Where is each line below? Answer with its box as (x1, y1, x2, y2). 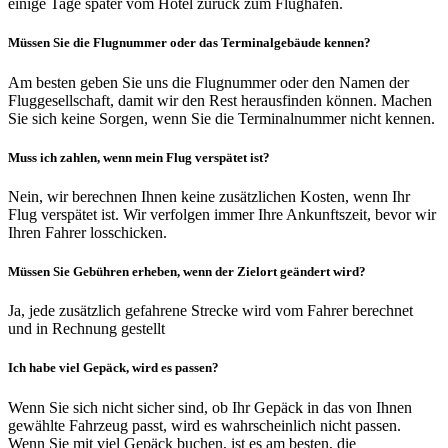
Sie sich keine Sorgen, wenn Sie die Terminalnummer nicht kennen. (8, 109, 435, 127)
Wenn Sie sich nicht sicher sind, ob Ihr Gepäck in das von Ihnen (8, 398, 412, 416)
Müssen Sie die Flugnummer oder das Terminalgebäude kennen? (8, 35, 371, 51)
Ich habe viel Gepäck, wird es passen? (8, 360, 219, 376)
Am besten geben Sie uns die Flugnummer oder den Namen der (8, 73, 409, 91)
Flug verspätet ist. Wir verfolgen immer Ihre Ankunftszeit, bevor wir (8, 205, 436, 223)
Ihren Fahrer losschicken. (8, 223, 167, 241)
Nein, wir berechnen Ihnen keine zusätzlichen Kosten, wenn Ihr (8, 187, 410, 205)
